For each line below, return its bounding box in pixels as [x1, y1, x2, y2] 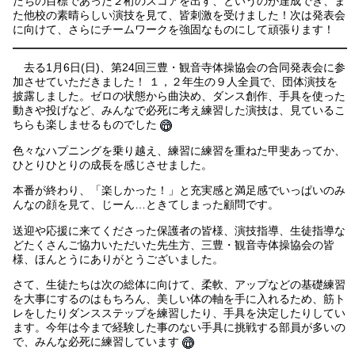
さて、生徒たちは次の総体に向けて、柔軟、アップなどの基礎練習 [13, 278, 346, 292]
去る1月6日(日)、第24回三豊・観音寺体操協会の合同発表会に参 [13, 61, 346, 74]
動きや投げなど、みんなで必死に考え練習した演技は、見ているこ [13, 104, 346, 117]
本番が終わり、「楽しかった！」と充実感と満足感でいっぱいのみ [13, 184, 346, 197]
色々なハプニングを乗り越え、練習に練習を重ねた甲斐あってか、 [13, 143, 346, 157]
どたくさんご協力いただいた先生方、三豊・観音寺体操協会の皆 [13, 238, 335, 251]
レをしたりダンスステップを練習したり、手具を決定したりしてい [13, 307, 346, 320]
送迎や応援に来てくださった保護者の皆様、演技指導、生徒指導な [13, 223, 346, 237]
